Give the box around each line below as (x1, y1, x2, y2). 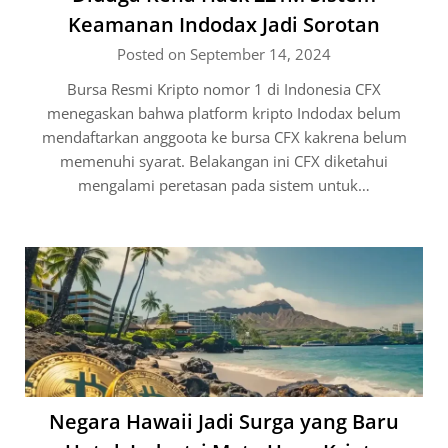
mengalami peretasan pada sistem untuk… (78, 175, 370, 195)
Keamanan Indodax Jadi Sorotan (68, 11, 380, 38)
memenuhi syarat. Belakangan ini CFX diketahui (60, 151, 388, 171)
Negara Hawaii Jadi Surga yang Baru (49, 408, 399, 435)
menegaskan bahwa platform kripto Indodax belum (47, 103, 401, 123)
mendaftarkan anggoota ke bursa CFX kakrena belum (41, 127, 407, 147)
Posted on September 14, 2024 (117, 44, 331, 64)
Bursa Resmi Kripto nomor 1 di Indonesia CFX (67, 79, 381, 99)
